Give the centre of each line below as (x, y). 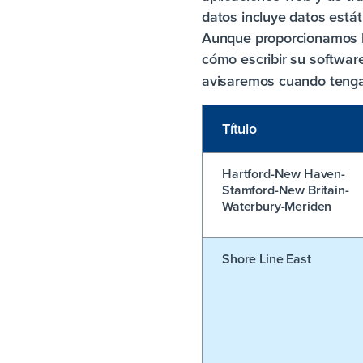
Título (239, 128)
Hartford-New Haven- (284, 174)
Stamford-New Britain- (286, 190)
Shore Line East (267, 259)
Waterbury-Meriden (277, 206)
